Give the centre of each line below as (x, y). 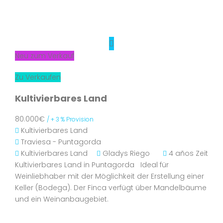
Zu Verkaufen (38, 77)
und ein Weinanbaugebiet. (66, 199)
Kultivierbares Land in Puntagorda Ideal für (92, 165)
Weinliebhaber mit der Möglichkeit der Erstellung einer (110, 176)
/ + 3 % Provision (70, 119)
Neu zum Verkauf (45, 56)
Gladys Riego (126, 153)
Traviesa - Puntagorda (61, 142)
